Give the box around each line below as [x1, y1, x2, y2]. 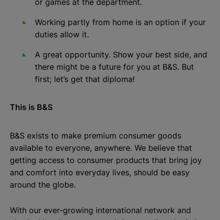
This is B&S [10, 102, 53, 112]
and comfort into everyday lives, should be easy [10, 167, 190, 178]
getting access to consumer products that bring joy [10, 155, 202, 165]
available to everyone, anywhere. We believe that [10, 143, 192, 153]
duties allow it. [35, 29, 89, 40]
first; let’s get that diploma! [35, 74, 135, 84]
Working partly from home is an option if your [35, 17, 206, 27]
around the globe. [10, 180, 76, 190]
